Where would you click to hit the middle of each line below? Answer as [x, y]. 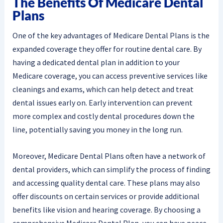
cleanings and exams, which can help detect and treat [103, 89]
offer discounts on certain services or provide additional [106, 196]
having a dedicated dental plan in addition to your [96, 62]
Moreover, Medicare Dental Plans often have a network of [109, 156]
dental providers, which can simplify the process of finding [111, 169]
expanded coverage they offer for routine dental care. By [107, 49]
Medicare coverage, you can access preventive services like [110, 76]
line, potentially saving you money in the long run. [97, 130]
